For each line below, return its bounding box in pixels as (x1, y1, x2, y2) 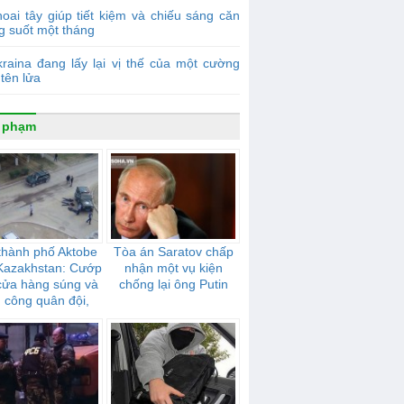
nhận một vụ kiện (124, 261, 223, 275)
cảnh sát (12, 309, 60, 324)
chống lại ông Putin (118, 277, 228, 291)
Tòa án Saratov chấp (113, 244, 234, 259)
